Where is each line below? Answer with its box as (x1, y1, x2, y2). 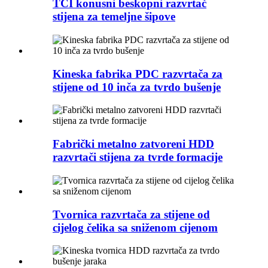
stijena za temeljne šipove (53, 10, 175, 23)
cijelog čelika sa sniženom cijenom (53, 221, 218, 234)
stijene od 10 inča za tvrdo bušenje (53, 80, 221, 93)
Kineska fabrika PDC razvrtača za (53, 67, 223, 80)
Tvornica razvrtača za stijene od (53, 208, 210, 221)
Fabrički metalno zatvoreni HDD (53, 138, 214, 151)
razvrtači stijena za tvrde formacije (53, 151, 223, 164)
